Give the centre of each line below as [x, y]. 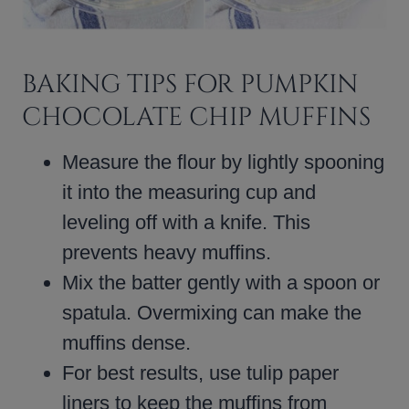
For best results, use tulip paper [200, 372]
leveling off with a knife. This [186, 222]
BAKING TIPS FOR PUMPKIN [190, 84]
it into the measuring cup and [189, 192]
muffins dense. [126, 342]
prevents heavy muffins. [167, 252]
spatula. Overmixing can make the [212, 312]
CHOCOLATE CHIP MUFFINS [196, 117]
